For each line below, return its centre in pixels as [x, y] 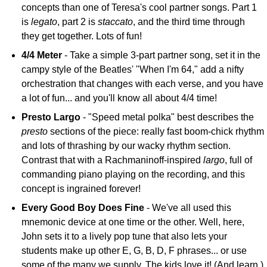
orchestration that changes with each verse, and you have [143, 84]
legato [44, 22]
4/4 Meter [42, 55]
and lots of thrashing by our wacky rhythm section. [126, 146]
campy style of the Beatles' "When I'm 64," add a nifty [133, 70]
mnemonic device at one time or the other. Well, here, [133, 222]
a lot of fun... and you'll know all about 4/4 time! [119, 98]
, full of [239, 160]
